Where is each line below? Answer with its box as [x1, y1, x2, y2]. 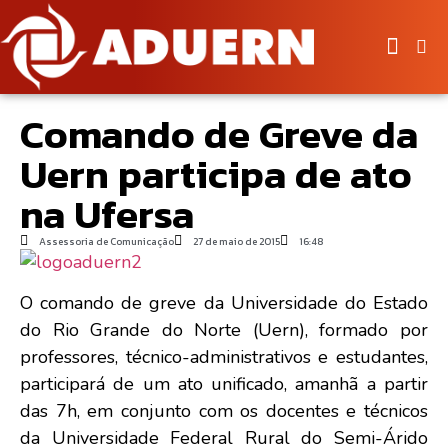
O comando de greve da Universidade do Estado [20, 291, 428, 316]
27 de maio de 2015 [193, 233, 280, 249]
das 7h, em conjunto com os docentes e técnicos [20, 399, 428, 424]
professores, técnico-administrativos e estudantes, [20, 345, 428, 370]
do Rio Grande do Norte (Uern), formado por [20, 318, 428, 343]
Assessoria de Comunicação [39, 233, 174, 249]
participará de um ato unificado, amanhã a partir [20, 372, 428, 397]
